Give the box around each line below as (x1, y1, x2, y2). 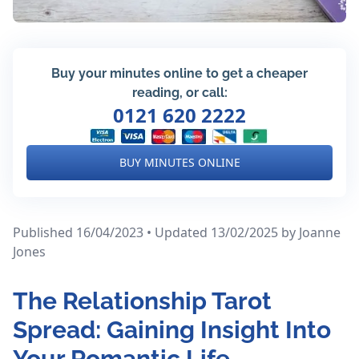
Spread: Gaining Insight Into (13, 316, 331, 345)
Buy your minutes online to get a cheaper (51, 66, 308, 82)
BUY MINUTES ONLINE (119, 155, 240, 171)
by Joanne (281, 224, 341, 242)
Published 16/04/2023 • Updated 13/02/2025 (13, 224, 281, 242)
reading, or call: (131, 85, 228, 101)
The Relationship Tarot (13, 287, 272, 316)
